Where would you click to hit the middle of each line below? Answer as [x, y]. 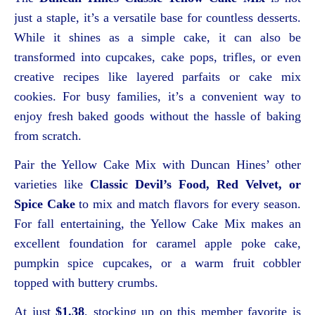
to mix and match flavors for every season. [188, 204]
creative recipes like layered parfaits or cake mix [157, 76]
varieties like [52, 184]
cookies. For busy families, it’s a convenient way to [157, 96]
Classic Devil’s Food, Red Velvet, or [195, 184]
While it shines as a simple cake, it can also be [157, 37]
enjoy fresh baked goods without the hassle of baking [157, 116]
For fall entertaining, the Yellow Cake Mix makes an [157, 223]
